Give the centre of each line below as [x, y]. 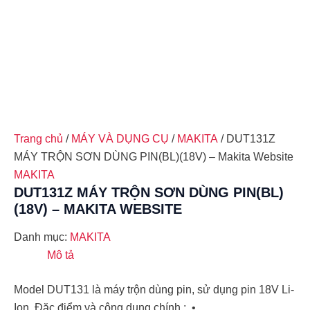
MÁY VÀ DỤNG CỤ [120, 139]
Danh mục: [42, 237]
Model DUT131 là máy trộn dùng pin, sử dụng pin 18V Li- [154, 289]
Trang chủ [38, 139]
